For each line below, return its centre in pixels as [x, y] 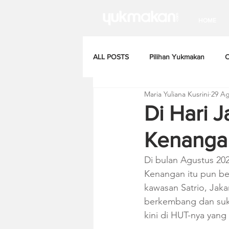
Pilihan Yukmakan [177, 56]
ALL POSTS [111, 56]
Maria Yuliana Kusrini [177, 94]
